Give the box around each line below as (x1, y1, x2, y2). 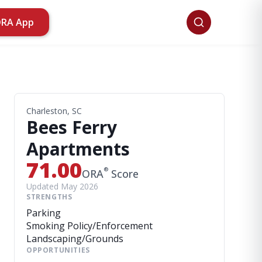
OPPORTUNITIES (26, 245, 90, 255)
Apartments (26, 137, 130, 161)
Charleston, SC (26, 105, 82, 116)
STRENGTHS (26, 192, 73, 202)
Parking (26, 206, 61, 219)
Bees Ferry (26, 115, 117, 139)
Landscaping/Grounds (26, 232, 123, 245)
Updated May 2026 (26, 181, 98, 192)
